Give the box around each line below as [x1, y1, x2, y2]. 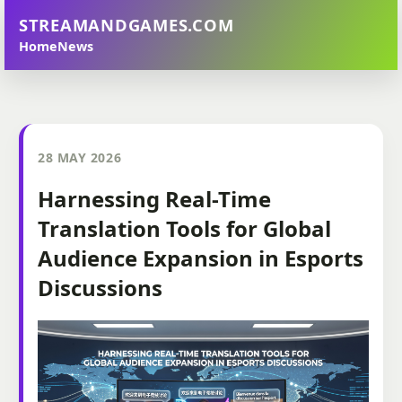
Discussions [38, 272, 162, 302]
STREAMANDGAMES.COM [19, 13, 234, 36]
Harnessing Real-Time [38, 183, 271, 214]
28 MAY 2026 [38, 149, 122, 166]
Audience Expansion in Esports [38, 242, 363, 273]
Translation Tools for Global [38, 213, 331, 243]
